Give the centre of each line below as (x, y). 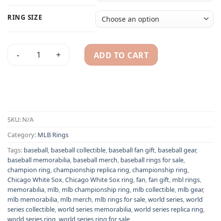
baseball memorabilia (39, 160)
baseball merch (95, 160)
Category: (22, 135)
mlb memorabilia (32, 200)
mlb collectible (154, 190)
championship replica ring (91, 170)
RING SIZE (25, 18)
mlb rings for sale (120, 200)
